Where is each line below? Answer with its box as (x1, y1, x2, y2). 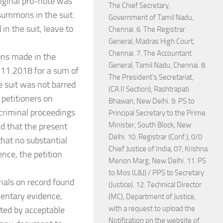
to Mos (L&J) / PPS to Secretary (109, 168, 204, 177)
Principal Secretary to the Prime (109, 109, 206, 117)
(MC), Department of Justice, (109, 192, 196, 201)
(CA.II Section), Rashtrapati (109, 85, 189, 94)
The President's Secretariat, (109, 73, 194, 82)
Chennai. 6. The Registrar (109, 25, 185, 34)
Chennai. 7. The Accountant (109, 49, 192, 58)
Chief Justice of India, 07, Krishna (109, 144, 208, 153)
